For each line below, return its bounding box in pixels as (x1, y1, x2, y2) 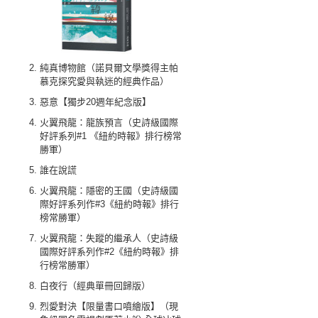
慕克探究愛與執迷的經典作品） (40, 76, 169, 87)
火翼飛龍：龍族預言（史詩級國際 (40, 117, 178, 128)
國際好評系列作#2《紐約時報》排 (40, 246, 179, 257)
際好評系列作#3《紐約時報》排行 (40, 199, 179, 209)
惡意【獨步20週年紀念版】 (40, 97, 151, 107)
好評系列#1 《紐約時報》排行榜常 (40, 131, 182, 141)
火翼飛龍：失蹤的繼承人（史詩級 (40, 233, 178, 243)
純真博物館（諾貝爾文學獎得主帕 (40, 62, 178, 73)
